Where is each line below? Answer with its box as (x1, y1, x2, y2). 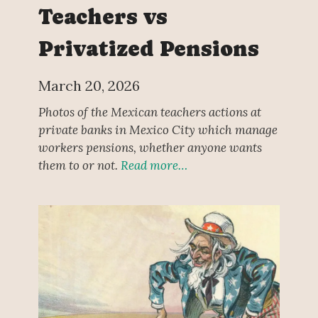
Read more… (120, 158, 187, 174)
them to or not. (38, 158, 121, 174)
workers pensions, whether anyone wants (38, 140, 262, 156)
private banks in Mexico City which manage (38, 122, 278, 138)
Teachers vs (38, 4, 168, 29)
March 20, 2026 (38, 76, 140, 94)
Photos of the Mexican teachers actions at (38, 104, 261, 121)
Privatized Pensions (38, 35, 259, 61)
